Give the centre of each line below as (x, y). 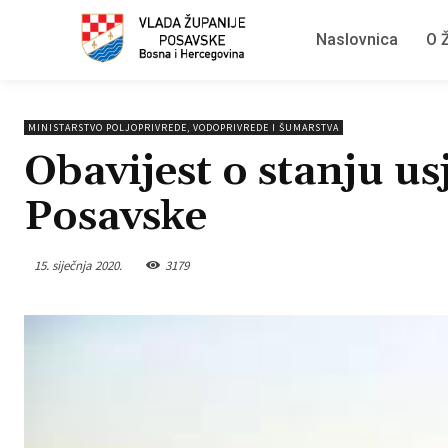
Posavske (115, 217)
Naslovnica (357, 39)
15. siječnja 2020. (78, 265)
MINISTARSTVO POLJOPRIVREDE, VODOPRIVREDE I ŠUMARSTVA (183, 127)
